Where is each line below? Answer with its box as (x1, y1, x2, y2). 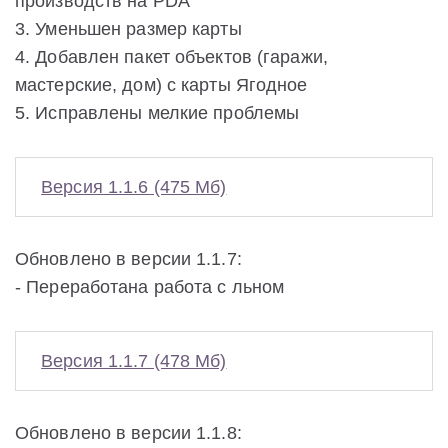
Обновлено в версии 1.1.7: (15, 248, 242, 269)
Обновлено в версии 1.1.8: (15, 422, 242, 443)
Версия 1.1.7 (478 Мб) (41, 350, 227, 371)
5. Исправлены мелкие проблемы (15, 102, 300, 123)
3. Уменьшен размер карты (15, 18, 242, 39)
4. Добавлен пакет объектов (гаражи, (15, 46, 328, 67)
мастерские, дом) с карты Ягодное (15, 74, 308, 95)
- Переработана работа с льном (15, 276, 285, 297)
